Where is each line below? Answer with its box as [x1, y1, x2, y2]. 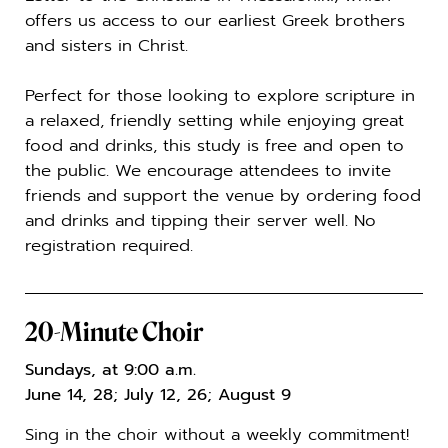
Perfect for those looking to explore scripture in [25, 83, 415, 109]
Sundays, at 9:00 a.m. [25, 357, 196, 383]
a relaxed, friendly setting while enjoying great [25, 108, 404, 134]
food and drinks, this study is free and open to [25, 133, 404, 159]
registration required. [25, 233, 193, 259]
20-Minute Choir [25, 317, 203, 349]
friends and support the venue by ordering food [25, 183, 421, 209]
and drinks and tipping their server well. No [25, 208, 376, 234]
